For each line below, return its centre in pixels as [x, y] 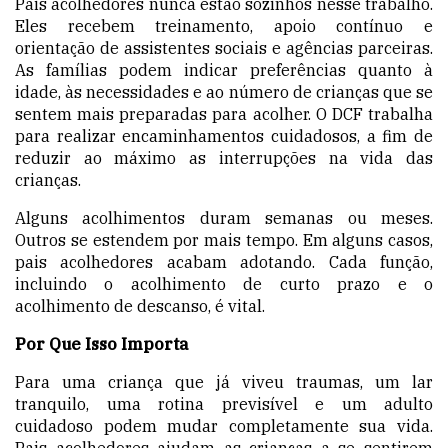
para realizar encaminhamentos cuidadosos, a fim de [224, 135]
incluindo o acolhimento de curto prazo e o [224, 283]
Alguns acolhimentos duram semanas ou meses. [224, 217]
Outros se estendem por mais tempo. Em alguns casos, [224, 239]
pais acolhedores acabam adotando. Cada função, [224, 261]
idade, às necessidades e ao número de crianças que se [224, 91]
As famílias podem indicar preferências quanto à [224, 69]
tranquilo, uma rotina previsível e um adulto [224, 403]
